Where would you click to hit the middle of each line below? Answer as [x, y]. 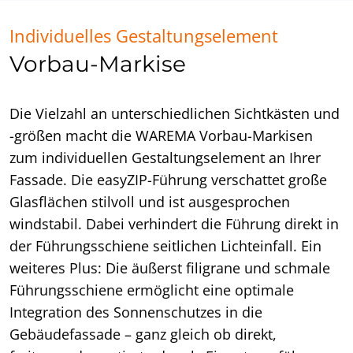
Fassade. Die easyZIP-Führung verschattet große [168, 180]
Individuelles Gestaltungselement [144, 36]
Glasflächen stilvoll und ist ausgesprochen [150, 202]
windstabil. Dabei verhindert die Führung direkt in [174, 224]
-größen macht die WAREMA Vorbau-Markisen [161, 136]
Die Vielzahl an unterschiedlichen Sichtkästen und [175, 114]
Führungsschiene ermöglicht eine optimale [152, 290]
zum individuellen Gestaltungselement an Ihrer [165, 158]
